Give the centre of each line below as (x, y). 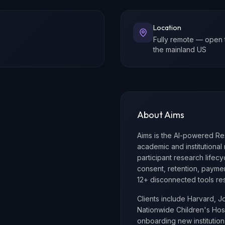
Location (167, 28)
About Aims (161, 115)
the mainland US (180, 49)
